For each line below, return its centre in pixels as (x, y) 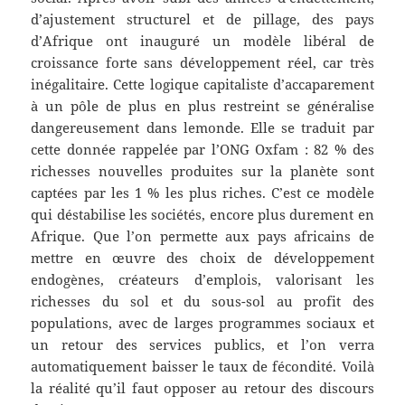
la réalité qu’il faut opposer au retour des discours (202, 388)
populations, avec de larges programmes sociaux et (202, 323)
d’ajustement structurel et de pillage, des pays (202, 19)
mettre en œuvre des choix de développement (202, 258)
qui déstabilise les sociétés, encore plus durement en (202, 215)
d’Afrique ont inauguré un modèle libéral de (202, 41)
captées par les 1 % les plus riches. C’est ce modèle (202, 193)
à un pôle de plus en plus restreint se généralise (202, 106)
